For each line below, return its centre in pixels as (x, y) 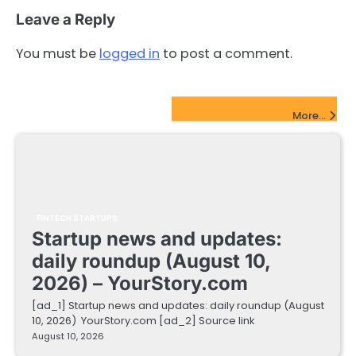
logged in (130, 53)
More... (309, 115)
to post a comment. (226, 53)
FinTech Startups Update (99, 109)
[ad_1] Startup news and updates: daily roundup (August (178, 305)
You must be (58, 53)
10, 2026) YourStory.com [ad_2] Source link (143, 320)
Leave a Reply (66, 20)
